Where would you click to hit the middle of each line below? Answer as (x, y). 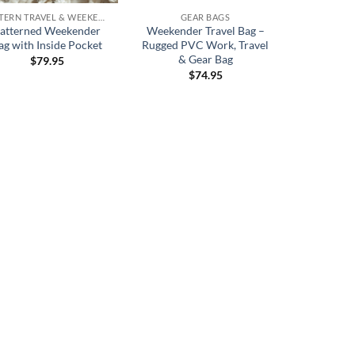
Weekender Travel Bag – (205, 31)
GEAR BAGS (205, 17)
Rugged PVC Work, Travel (205, 45)
